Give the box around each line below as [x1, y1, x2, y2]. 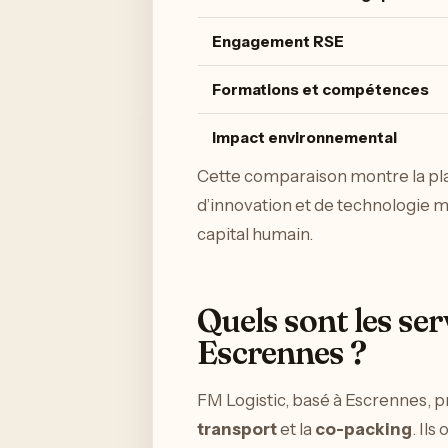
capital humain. [197, 224, 313, 245]
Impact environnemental [212, 128, 397, 148]
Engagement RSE [212, 32, 344, 52]
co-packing [315, 418, 412, 439]
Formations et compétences [212, 80, 429, 100]
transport [197, 418, 277, 439]
